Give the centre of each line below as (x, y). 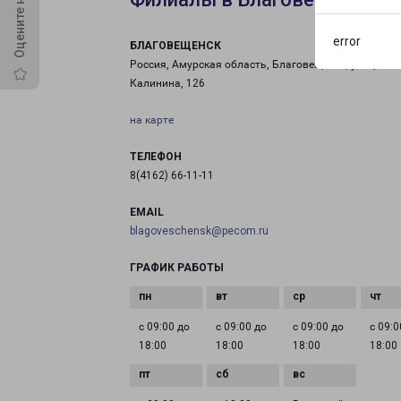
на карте (152, 120)
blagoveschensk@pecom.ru (199, 231)
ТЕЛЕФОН (156, 157)
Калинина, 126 (167, 83)
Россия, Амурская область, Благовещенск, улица (256, 64)
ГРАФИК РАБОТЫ (177, 268)
